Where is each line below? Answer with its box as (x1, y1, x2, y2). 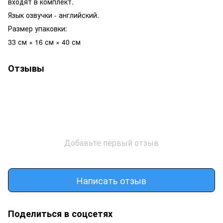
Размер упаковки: (8, 23, 67, 33)
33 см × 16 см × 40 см (8, 37, 81, 47)
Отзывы (8, 62, 44, 75)
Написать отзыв (77, 173, 146, 187)
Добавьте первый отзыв (64, 137, 159, 148)
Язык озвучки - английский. (8, 10, 99, 20)
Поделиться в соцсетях (8, 207, 112, 220)
